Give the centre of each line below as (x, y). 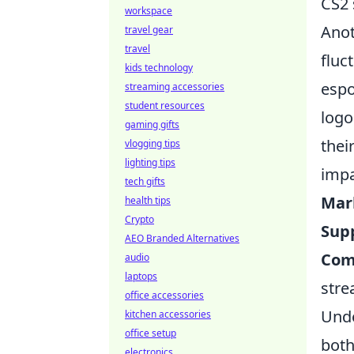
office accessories (164, 295)
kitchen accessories (168, 314)
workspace (149, 11)
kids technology (159, 68)
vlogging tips (153, 143)
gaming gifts (152, 124)
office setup (151, 333)
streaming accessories (175, 87)
